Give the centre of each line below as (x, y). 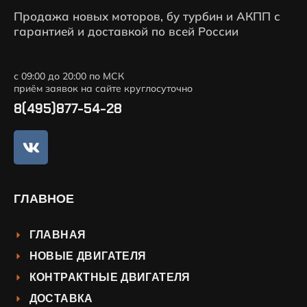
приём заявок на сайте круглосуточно (103, 89)
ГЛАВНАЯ (58, 235)
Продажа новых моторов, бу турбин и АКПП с (147, 16)
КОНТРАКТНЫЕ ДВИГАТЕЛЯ (110, 278)
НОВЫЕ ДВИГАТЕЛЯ (88, 256)
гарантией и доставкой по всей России (126, 32)
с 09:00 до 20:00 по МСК (69, 76)
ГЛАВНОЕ (44, 199)
